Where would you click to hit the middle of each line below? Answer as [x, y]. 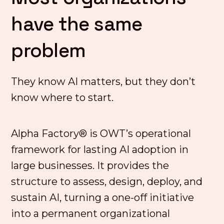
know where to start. [62, 97]
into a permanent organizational [91, 213]
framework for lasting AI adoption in [100, 149]
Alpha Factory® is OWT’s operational [101, 133]
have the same [77, 24]
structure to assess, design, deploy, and [107, 181]
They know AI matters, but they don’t [103, 81]
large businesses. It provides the [90, 165]
